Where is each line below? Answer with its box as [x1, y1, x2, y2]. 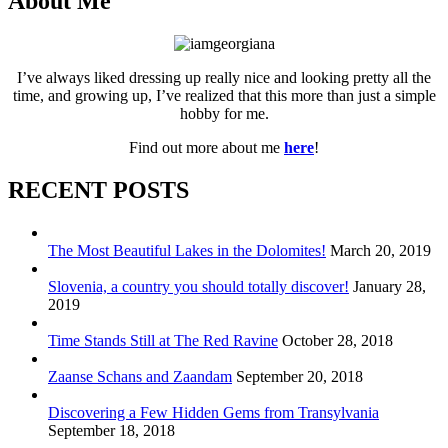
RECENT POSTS [8, 176, 189, 203]
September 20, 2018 [236, 367, 363, 385]
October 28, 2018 [282, 331, 393, 349]
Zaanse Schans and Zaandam [48, 367, 232, 385]
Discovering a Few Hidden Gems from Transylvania [48, 403, 379, 421]
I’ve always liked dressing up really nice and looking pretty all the [17, 68, 431, 86]
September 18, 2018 [48, 421, 175, 439]
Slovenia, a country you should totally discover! [48, 277, 349, 295]
